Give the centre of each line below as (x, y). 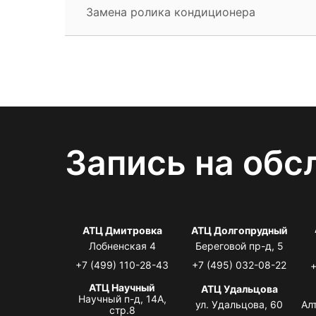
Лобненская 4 (122, 245)
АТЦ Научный (122, 287)
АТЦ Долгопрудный (239, 230)
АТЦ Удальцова (239, 288)
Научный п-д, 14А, (122, 298)
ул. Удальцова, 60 (239, 304)
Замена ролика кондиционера (171, 12)
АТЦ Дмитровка (122, 230)
